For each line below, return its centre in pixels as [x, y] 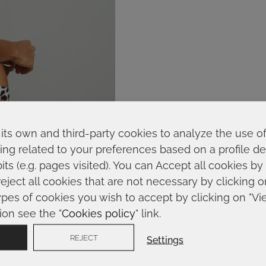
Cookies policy [99, 213]
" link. [148, 213]
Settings [165, 240]
